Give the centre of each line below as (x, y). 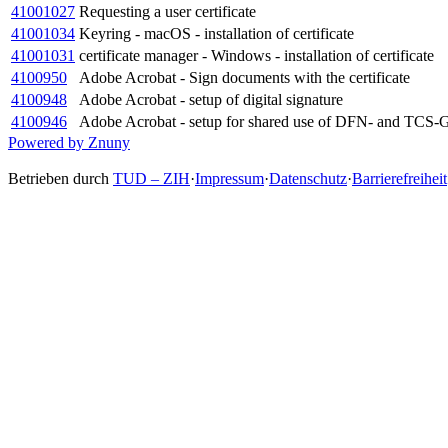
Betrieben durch (60, 179)
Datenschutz (308, 179)
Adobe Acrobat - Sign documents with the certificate (244, 78)
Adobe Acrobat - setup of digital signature (211, 100)
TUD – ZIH (151, 179)
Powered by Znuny (69, 143)
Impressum (229, 179)
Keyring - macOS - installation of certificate (216, 34)
